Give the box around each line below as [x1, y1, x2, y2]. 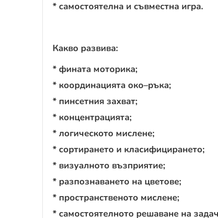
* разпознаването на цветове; [53, 175, 182, 187]
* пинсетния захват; [53, 94, 138, 107]
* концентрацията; [53, 110, 132, 123]
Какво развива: [53, 41, 118, 54]
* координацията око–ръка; [53, 78, 171, 91]
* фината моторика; [53, 62, 138, 75]
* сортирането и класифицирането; [53, 143, 205, 155]
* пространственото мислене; [53, 191, 180, 203]
